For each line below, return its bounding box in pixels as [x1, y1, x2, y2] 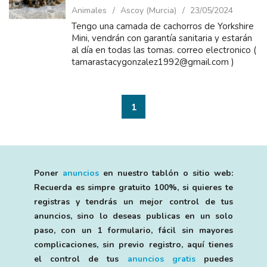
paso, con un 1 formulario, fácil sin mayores [33, 225, 234, 236]
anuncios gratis [127, 253, 195, 265]
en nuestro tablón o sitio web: [98, 167, 234, 179]
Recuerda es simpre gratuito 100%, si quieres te [33, 182, 234, 193]
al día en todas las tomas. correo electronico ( [72, 44, 256, 56]
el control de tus [33, 253, 128, 265]
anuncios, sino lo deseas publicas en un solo [33, 210, 234, 222]
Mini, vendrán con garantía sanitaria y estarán [72, 32, 252, 44]
